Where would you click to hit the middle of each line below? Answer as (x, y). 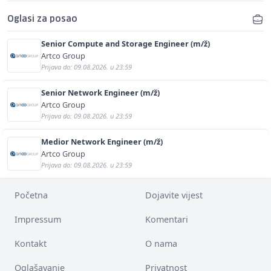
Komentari (167, 219)
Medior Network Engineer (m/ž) (102, 141)
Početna (31, 195)
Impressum (38, 219)
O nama (161, 243)
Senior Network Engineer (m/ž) (100, 92)
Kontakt (31, 243)
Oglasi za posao (42, 19)
